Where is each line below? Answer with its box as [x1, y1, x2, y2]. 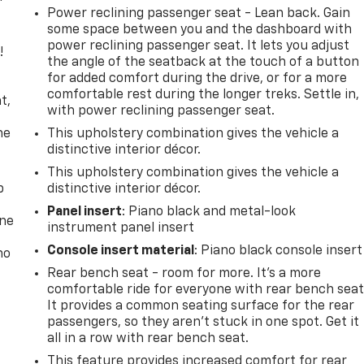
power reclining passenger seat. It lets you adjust [47, 39, 350, 53]
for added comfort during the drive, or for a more [47, 71, 348, 85]
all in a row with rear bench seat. [47, 331, 249, 345]
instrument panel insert [47, 221, 195, 235]
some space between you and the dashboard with [47, 23, 353, 37]
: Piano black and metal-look [122, 205, 297, 219]
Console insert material [47, 244, 195, 258]
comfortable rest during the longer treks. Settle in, [47, 88, 360, 102]
